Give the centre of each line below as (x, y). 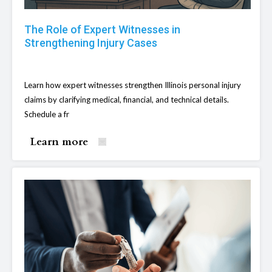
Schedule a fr (47, 114)
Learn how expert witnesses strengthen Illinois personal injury (133, 85)
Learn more (59, 142)
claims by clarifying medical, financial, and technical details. (127, 100)
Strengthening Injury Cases (91, 43)
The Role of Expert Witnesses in (102, 30)
